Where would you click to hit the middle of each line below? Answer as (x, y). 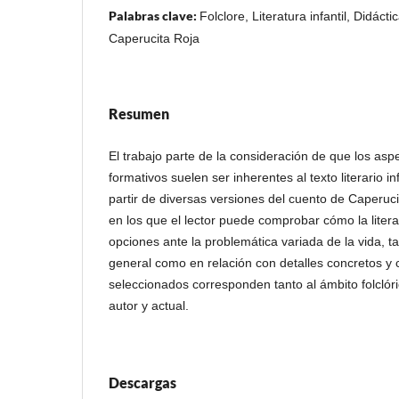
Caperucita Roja (154, 38)
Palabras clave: (154, 15)
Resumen (139, 113)
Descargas (142, 382)
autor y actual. (149, 305)
